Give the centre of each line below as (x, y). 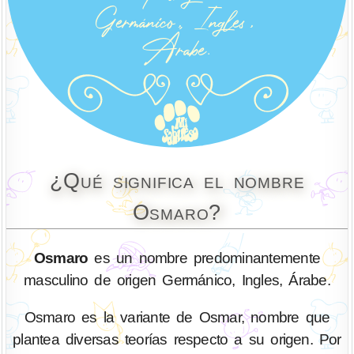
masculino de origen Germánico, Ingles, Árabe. (177, 280)
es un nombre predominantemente (204, 258)
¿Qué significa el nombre (177, 181)
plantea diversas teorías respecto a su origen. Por (177, 340)
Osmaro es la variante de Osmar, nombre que (177, 318)
